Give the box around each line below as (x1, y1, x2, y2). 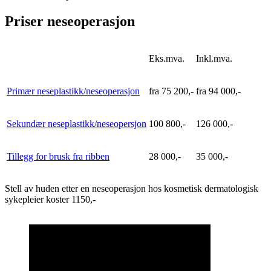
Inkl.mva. (196, 53, 232, 64)
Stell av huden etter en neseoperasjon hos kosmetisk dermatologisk (5, 183, 258, 194)
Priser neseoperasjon (5, 13, 135, 30)
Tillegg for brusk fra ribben (7, 151, 109, 162)
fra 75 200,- (149, 85, 194, 96)
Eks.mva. (149, 53, 184, 64)
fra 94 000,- (196, 85, 241, 96)
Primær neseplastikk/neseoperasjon (7, 85, 140, 96)
